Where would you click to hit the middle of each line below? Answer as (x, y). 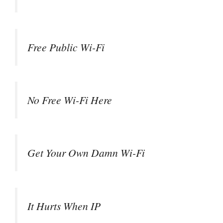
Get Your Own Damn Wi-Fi (86, 153)
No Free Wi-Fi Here (70, 100)
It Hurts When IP (64, 206)
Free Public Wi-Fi (66, 47)
